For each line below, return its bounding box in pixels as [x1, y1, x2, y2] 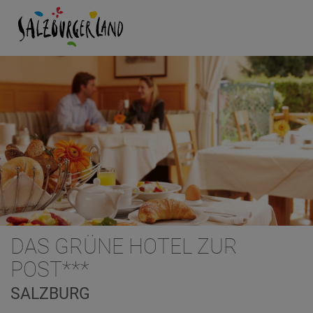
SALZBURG [10, 284, 90, 303]
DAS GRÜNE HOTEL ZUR [10, 233, 238, 259]
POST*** [10, 256, 89, 282]
